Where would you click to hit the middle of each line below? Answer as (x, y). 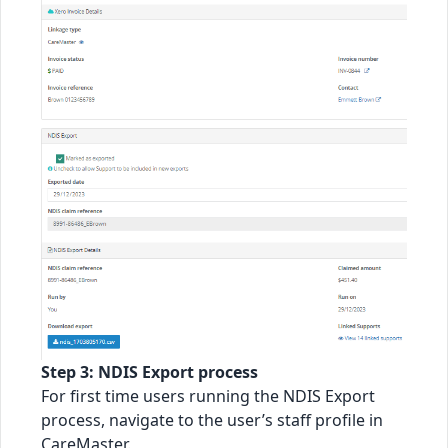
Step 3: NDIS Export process (149, 371)
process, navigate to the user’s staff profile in (212, 419)
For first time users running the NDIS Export (208, 395)
